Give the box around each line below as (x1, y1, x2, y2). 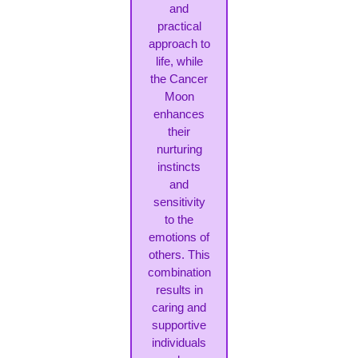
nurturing (156, 142, 202, 157)
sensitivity (153, 195, 205, 209)
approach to (148, 37, 210, 51)
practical (157, 19, 201, 34)
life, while (155, 54, 203, 69)
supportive (152, 318, 206, 332)
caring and (152, 300, 206, 315)
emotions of (149, 230, 209, 245)
